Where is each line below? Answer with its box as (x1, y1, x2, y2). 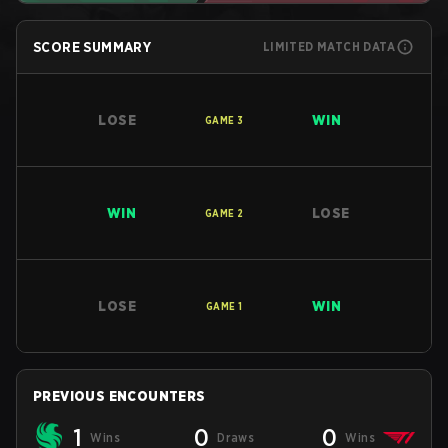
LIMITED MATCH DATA (262, 39, 395, 54)
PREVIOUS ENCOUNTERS (33, 388, 206, 404)
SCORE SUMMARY (33, 39, 152, 55)
